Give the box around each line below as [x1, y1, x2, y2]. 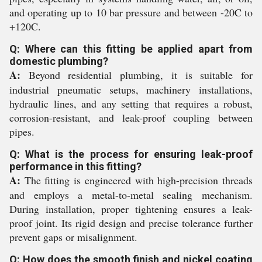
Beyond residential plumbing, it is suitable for [20, 68, 253, 82]
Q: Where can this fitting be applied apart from [9, 43, 253, 56]
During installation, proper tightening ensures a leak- [9, 202, 253, 216]
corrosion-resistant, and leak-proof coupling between [9, 111, 253, 125]
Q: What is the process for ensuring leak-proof [9, 148, 253, 161]
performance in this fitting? [9, 160, 142, 173]
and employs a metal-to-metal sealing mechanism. [9, 188, 253, 202]
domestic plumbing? [9, 55, 108, 68]
